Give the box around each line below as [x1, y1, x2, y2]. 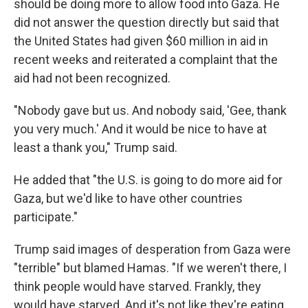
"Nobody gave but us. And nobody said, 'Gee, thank [14, 103, 287, 118]
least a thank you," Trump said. [14, 140, 177, 155]
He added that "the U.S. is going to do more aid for [14, 173, 283, 187]
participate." [14, 210, 78, 224]
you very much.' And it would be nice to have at [14, 122, 267, 136]
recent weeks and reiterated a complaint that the [14, 52, 278, 67]
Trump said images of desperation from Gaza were [14, 242, 291, 256]
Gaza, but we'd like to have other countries [14, 191, 243, 206]
